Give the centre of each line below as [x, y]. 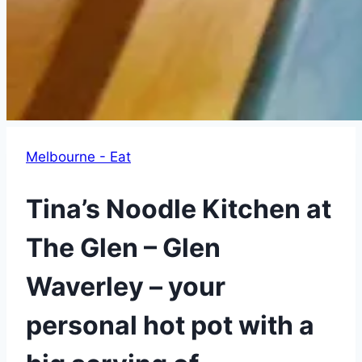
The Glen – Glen [123, 247]
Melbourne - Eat [78, 157]
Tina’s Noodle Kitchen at [179, 208]
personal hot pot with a [170, 325]
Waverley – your [126, 286]
